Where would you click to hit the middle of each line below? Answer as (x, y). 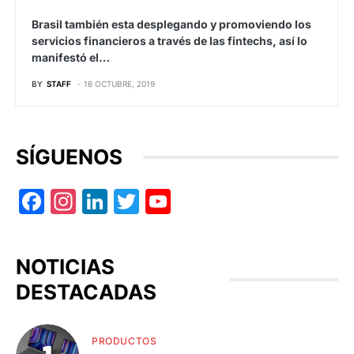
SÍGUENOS (69, 156)
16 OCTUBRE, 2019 (119, 83)
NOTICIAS (65, 267)
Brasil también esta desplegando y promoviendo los (171, 24)
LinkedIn (148, 202)
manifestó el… (71, 57)
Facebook (89, 202)
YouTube (211, 202)
